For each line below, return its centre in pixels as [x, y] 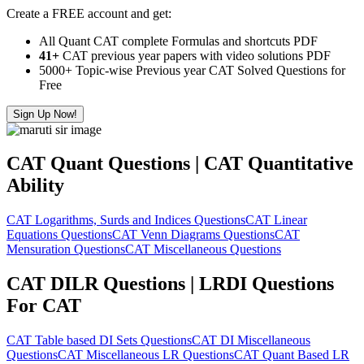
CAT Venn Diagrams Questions [193, 235]
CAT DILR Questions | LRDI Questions [170, 284]
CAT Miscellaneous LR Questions [146, 355]
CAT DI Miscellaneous [251, 340]
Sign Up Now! [45, 114]
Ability [35, 186]
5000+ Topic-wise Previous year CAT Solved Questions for [192, 70]
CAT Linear [276, 220]
